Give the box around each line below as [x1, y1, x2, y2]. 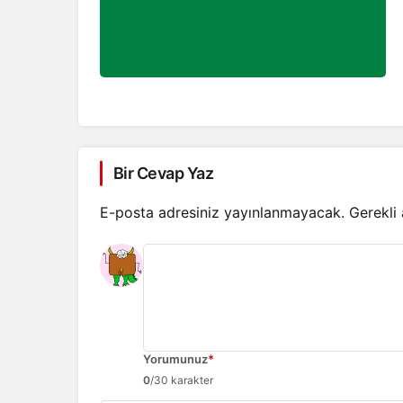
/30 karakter [150, 373, 213, 388]
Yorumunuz [143, 352, 208, 367]
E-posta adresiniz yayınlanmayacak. [100, 203, 345, 222]
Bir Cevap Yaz [113, 164, 213, 184]
